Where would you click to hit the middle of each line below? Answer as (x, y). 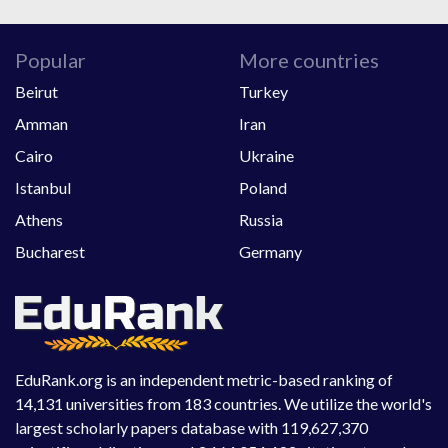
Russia (261, 219)
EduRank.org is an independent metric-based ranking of (204, 379)
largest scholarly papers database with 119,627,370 (191, 427)
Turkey (263, 91)
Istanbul (43, 187)
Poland (263, 187)
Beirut (36, 91)
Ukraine (266, 155)
